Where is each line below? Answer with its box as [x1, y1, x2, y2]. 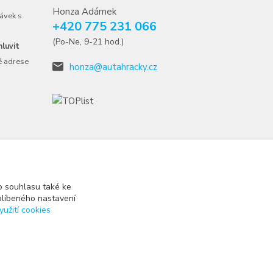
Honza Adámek [52, 5, 116, 18]
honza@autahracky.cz [69, 61, 157, 74]
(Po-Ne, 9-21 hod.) [52, 36, 124, 48]
